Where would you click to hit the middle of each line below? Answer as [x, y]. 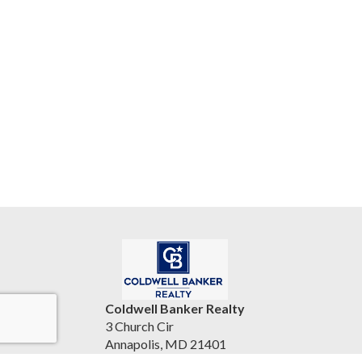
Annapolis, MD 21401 [166, 343]
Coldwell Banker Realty [175, 308]
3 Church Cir [139, 326]
